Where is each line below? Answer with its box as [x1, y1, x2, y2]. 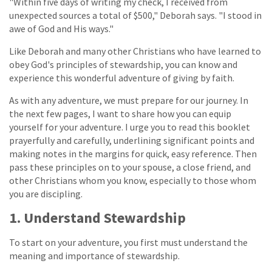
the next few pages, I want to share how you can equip [9, 107, 231, 120]
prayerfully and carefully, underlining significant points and [9, 134, 254, 146]
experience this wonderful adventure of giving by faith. [9, 71, 234, 84]
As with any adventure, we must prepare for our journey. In [9, 93, 248, 106]
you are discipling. [9, 187, 83, 200]
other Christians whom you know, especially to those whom [9, 174, 256, 186]
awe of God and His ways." [9, 22, 114, 35]
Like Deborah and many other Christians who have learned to [9, 44, 261, 57]
